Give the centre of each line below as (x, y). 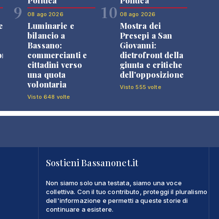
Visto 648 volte (49, 97)
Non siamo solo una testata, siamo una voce (114, 183)
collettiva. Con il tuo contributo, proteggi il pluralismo (127, 191)
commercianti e (57, 55)
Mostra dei (140, 25)
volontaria (47, 84)
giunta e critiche (151, 65)
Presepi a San (146, 35)
